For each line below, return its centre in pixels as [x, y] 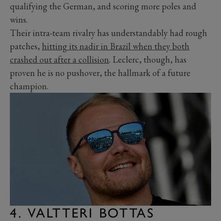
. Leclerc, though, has [148, 59]
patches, [26, 46]
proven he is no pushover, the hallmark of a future [100, 73]
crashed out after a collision [59, 59]
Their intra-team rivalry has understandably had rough [109, 33]
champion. [29, 86]
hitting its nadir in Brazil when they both [116, 46]
